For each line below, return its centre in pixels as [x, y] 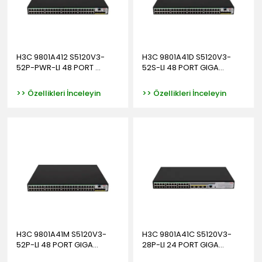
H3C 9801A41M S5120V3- [61, 235]
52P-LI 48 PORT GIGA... [57, 245]
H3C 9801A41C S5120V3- [187, 235]
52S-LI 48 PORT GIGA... [183, 68]
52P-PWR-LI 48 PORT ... [58, 68]
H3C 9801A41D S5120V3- [186, 57]
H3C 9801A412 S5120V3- [61, 57]
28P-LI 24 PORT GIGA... [183, 245]
